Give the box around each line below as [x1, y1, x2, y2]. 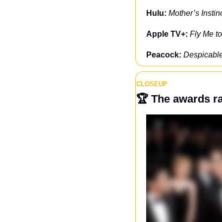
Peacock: [146, 50, 183, 59]
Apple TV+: [146, 29, 190, 38]
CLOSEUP [136, 80, 167, 88]
